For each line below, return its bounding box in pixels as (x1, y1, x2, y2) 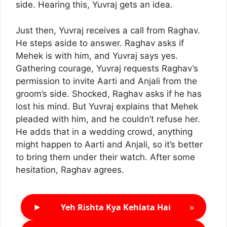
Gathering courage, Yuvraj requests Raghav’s (16, 63, 198, 73)
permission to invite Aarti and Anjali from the (16, 75, 197, 86)
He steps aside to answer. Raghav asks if (16, 37, 184, 48)
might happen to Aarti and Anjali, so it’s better (16, 139, 203, 149)
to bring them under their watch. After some (16, 152, 195, 162)
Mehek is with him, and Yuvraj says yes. (16, 50, 178, 61)
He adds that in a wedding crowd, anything (16, 126, 193, 137)
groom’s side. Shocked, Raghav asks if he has (16, 88, 202, 99)
